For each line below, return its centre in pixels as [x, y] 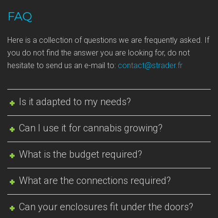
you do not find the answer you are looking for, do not [99, 53]
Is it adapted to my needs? [75, 101]
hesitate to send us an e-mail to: [63, 65]
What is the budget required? [81, 154]
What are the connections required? [95, 180]
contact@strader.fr [150, 65]
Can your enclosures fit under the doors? [106, 207]
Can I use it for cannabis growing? [91, 128]
